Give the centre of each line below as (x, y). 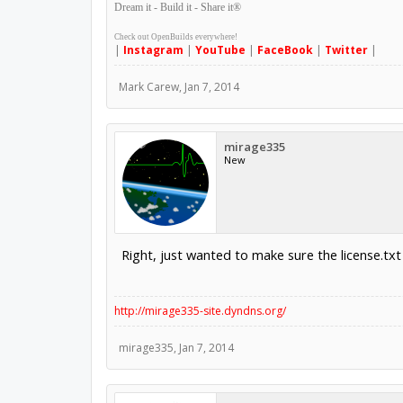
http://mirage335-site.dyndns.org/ (200, 311)
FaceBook (285, 50)
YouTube (220, 50)
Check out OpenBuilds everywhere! (175, 37)
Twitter (346, 50)
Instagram (153, 50)
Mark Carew (148, 87)
